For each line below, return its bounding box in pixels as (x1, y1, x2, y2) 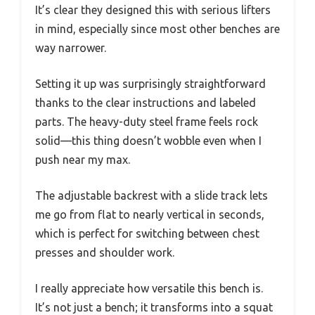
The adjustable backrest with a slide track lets (35, 189, 268, 202)
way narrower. (35, 41, 106, 55)
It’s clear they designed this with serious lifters (35, 4, 271, 17)
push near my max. (35, 153, 130, 167)
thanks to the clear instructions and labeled (35, 96, 256, 110)
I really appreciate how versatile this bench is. (35, 282, 263, 295)
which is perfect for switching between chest (35, 227, 259, 240)
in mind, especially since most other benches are (35, 22, 280, 36)
